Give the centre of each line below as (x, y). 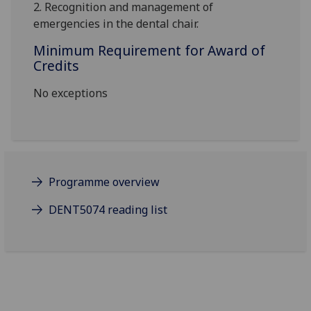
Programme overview (104, 182)
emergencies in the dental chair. (116, 24)
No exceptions (71, 93)
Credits (57, 66)
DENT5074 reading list (108, 210)
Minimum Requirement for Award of (150, 51)
